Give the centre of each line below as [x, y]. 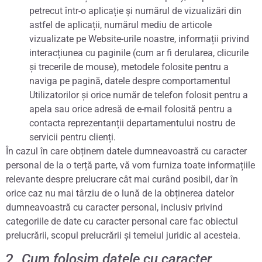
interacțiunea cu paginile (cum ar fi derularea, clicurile [139, 53]
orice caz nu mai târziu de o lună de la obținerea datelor [120, 193]
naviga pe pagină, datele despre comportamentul [130, 81]
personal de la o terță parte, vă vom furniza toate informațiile [130, 165]
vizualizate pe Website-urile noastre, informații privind [139, 39]
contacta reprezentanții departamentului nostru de [132, 123]
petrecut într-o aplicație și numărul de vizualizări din [135, 11]
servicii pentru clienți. [73, 137]
